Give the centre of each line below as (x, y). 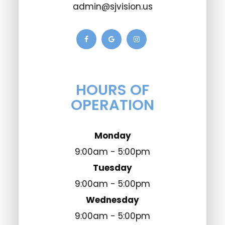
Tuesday (113, 168)
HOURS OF (113, 90)
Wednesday (113, 200)
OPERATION (113, 105)
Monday (113, 136)
